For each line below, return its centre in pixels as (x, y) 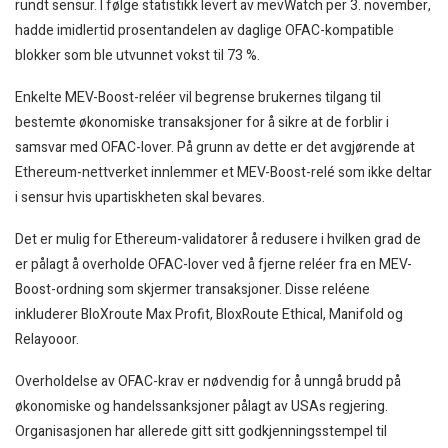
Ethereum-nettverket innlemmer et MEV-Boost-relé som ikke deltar (223, 172)
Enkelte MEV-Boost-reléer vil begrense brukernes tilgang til (198, 97)
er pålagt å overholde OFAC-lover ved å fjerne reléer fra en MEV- (213, 264)
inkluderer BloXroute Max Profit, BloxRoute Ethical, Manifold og (209, 314)
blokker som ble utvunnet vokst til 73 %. (137, 55)
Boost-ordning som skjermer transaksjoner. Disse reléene (192, 289)
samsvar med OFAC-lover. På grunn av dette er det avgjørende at (215, 147)
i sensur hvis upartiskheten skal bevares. (140, 197)
